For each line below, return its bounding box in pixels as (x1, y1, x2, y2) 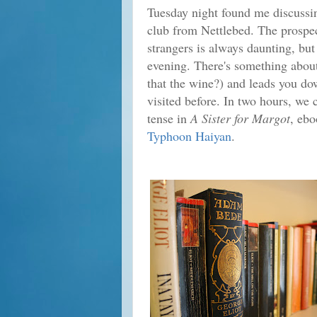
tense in (147, 109, 190, 127)
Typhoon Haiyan (147, 127, 231, 144)
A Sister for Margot (190, 109, 290, 127)
